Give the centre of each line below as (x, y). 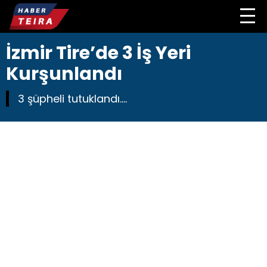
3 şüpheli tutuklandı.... (72, 99)
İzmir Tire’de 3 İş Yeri (98, 53)
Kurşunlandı (64, 74)
